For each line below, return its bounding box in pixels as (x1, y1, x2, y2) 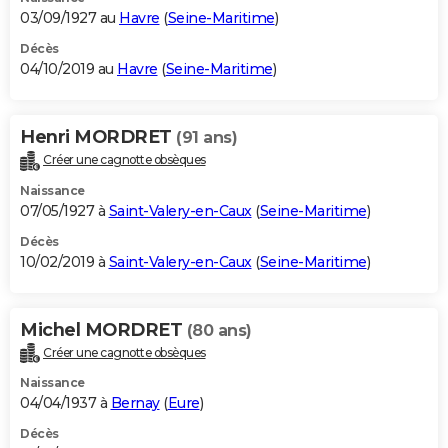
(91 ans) (176, 127, 237, 147)
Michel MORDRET (20, 318, 187, 341)
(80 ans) (186, 320, 252, 340)
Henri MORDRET (20, 125, 176, 148)
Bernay (110, 394, 160, 413)
